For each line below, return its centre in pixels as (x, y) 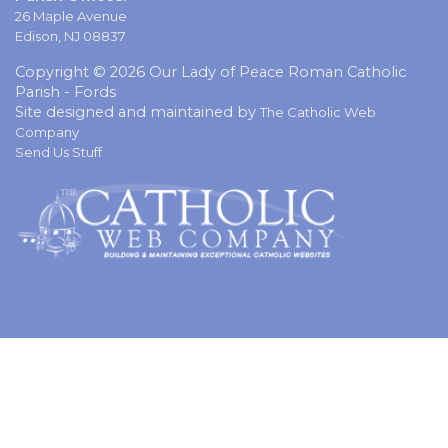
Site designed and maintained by (137, 111)
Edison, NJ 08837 (70, 35)
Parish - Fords (65, 91)
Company (47, 131)
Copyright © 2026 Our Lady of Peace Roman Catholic (210, 71)
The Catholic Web (318, 111)
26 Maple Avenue (71, 15)
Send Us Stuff (58, 151)
